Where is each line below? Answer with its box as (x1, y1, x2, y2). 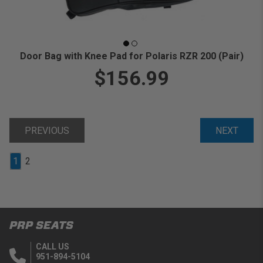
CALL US (36, 242, 69, 252)
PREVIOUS (25, 125, 69, 137)
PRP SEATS (9, 218, 73, 232)
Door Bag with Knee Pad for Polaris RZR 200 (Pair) (19, 50, 244, 62)
